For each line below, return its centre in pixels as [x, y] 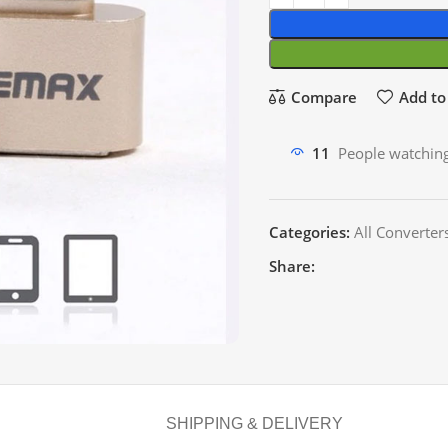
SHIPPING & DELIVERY [254, 423]
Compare [323, 96]
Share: [292, 266]
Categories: [309, 232]
